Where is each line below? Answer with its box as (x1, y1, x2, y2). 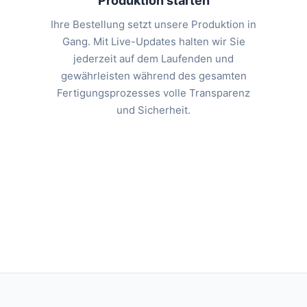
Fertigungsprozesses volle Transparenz (57, 86, 250, 100)
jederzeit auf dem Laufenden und (73, 52, 234, 66)
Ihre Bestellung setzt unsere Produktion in (51, 18, 256, 32)
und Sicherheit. (116, 103, 191, 117)
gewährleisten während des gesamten (60, 69, 247, 83)
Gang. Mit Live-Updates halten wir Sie (62, 35, 245, 49)
